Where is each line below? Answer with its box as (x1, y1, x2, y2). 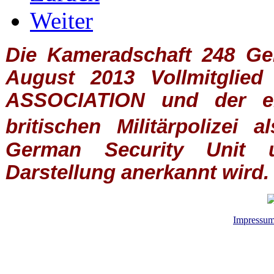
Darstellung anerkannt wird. (6, 161, 269, 183)
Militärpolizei (117, 116, 238, 138)
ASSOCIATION (6, 89, 145, 111)
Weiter (30, 7, 93, 34)
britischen (6, 116, 101, 138)
